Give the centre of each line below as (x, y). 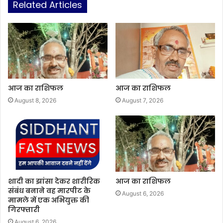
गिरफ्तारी (24, 210)
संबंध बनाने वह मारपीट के (49, 191)
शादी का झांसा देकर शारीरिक (54, 181)
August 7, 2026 (143, 101)
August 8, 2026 (35, 101)
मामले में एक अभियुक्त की (49, 200)
